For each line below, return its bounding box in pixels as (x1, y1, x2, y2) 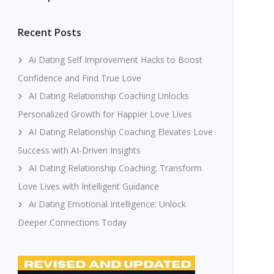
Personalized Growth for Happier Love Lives (17, 108, 192, 120)
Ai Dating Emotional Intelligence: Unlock (28, 198, 186, 210)
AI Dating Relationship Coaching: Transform (28, 162, 202, 174)
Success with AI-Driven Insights (17, 144, 141, 156)
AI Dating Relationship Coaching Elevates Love (28, 126, 213, 138)
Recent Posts (17, 26, 81, 39)
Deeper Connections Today (17, 217, 127, 228)
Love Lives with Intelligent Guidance (17, 180, 159, 192)
